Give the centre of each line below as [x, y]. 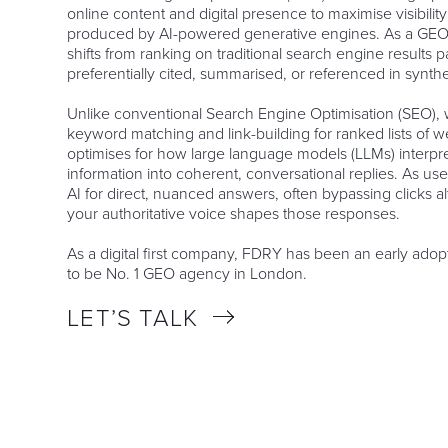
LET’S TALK [133, 318]
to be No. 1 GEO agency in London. [187, 273]
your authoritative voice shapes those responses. [234, 213]
